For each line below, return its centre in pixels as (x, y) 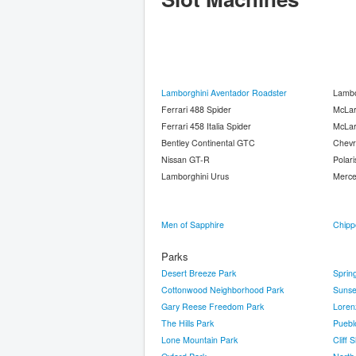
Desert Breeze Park (199, 273)
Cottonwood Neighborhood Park (222, 290)
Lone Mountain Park (199, 340)
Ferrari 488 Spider (196, 109)
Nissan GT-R (186, 159)
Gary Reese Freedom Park (213, 306)
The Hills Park (188, 323)
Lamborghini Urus (195, 176)
